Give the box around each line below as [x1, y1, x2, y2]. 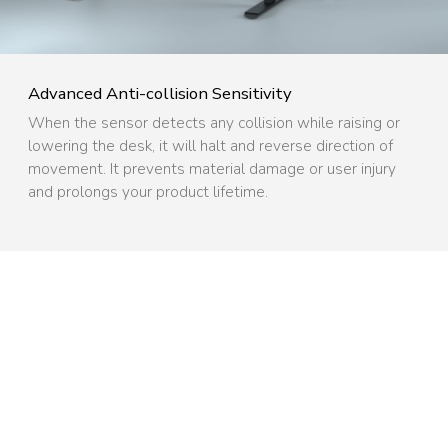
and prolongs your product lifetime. [28, 180, 268, 202]
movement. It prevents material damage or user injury [28, 157, 396, 179]
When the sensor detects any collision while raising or [28, 111, 400, 133]
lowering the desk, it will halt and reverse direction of [28, 134, 393, 156]
